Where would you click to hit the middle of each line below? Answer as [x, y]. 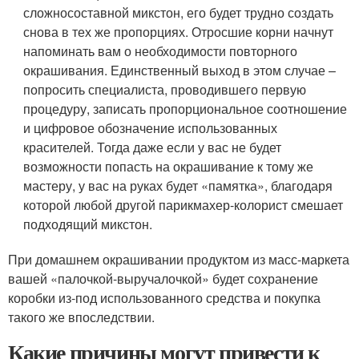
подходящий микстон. [88, 224]
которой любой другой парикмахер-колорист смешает [184, 205]
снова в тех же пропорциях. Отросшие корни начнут [179, 32]
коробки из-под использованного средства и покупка [164, 298]
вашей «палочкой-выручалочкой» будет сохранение [163, 278]
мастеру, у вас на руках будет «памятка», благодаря [178, 186]
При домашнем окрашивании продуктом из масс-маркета [179, 259]
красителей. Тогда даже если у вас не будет [153, 147]
